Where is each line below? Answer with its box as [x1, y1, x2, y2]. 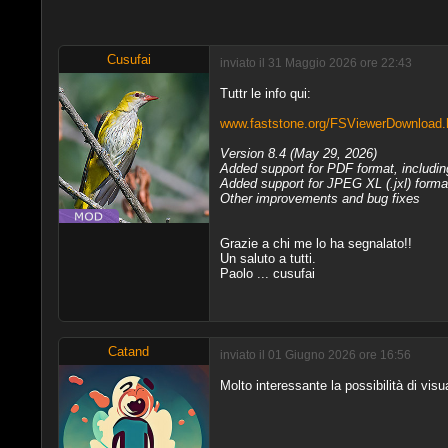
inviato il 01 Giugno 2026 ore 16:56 [219, 348, 411, 362]
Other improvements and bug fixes [219, 190, 420, 206]
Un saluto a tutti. [219, 250, 316, 266]
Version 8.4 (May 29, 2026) [219, 145, 377, 161]
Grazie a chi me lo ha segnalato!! [219, 235, 412, 251]
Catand [108, 343, 150, 359]
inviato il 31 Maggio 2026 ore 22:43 [219, 56, 412, 70]
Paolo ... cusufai [219, 265, 315, 281]
